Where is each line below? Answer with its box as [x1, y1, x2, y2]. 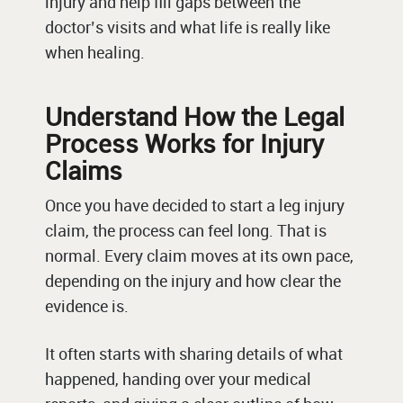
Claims [45, 153, 122, 188]
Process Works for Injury [45, 126, 324, 161]
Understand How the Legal [45, 99, 345, 134]
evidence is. [45, 295, 129, 318]
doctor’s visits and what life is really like [45, 16, 330, 39]
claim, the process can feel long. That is [45, 219, 327, 242]
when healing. [45, 41, 145, 64]
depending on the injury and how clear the [45, 270, 341, 292]
